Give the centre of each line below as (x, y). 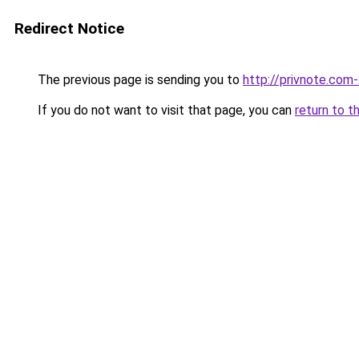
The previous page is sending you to (139, 80)
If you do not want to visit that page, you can (165, 110)
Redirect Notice (69, 28)
